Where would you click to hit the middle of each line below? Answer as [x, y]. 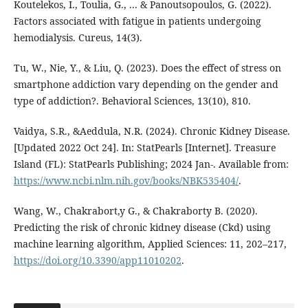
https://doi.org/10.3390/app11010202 [97, 260]
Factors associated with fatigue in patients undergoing [137, 21]
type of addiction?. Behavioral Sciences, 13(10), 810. [132, 100]
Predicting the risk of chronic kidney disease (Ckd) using [142, 227]
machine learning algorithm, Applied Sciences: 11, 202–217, [150, 243]
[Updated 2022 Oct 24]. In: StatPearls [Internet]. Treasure [144, 147]
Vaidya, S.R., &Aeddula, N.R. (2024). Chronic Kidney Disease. [152, 131]
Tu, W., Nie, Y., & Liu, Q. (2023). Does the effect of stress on [147, 67]
